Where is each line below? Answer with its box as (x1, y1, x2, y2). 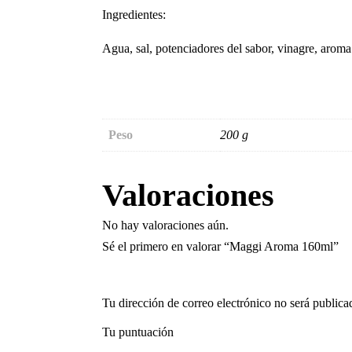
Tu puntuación (102, 324, 174, 339)
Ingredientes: (102, 7, 166, 21)
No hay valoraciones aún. (102, 218, 229, 232)
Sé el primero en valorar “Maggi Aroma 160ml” (102, 239, 339, 253)
